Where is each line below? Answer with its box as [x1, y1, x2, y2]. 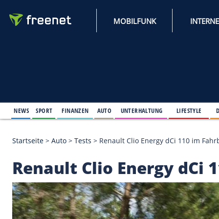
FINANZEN [74, 127, 107, 138]
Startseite [14, 163, 53, 175]
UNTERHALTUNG [145, 127, 196, 138]
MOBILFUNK [136, 19, 188, 31]
